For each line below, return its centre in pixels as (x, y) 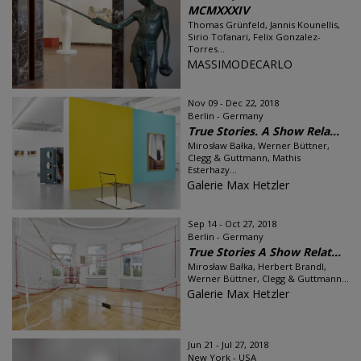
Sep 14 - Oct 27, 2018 (232, 224)
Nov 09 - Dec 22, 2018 (233, 103)
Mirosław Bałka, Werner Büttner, (259, 145)
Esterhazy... (212, 170)
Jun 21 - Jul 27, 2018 (228, 344)
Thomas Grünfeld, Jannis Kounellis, (264, 25)
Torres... (206, 49)
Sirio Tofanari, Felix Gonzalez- (254, 37)
